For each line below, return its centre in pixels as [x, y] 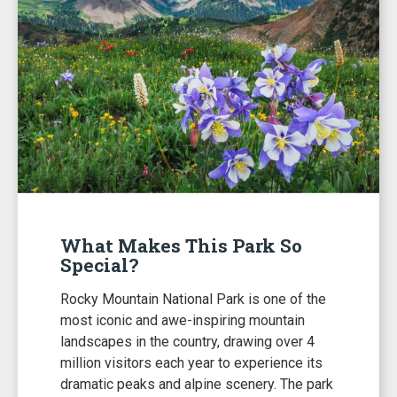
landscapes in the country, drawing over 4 [187, 342]
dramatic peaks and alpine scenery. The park [197, 384]
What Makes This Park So [181, 245]
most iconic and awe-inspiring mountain [183, 320]
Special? [99, 265]
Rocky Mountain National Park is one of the [193, 299]
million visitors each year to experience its [191, 363]
